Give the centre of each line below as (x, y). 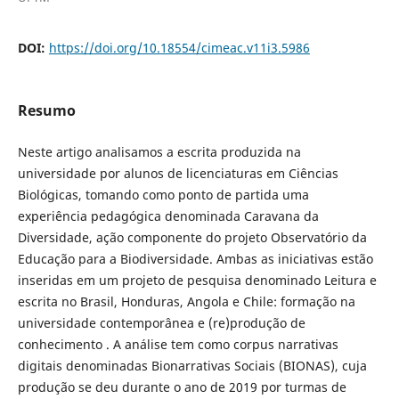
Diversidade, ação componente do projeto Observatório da (192, 237)
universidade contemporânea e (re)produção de (161, 322)
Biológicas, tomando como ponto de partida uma (163, 194)
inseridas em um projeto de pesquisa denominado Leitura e (197, 280)
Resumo (46, 110)
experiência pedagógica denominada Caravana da (168, 216)
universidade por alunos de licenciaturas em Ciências (178, 173)
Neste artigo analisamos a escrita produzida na (159, 151)
